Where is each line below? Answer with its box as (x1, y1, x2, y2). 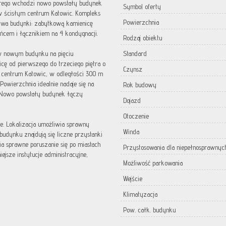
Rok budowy (123, 81, 156, 89)
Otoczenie (123, 112, 149, 120)
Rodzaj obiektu (123, 34, 162, 42)
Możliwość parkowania (123, 159, 183, 167)
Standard (123, 49, 147, 58)
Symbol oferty (123, 3, 161, 11)
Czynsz (123, 65, 142, 73)
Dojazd (123, 96, 141, 104)
